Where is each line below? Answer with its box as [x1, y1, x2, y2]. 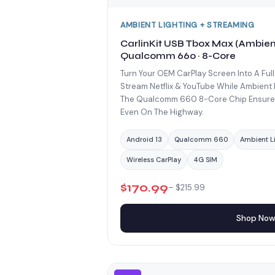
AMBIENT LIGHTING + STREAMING [120, 20, 255, 31]
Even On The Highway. [120, 106, 204, 117]
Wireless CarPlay [126, 155, 181, 164]
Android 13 [126, 134, 162, 144]
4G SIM [193, 155, 217, 164]
